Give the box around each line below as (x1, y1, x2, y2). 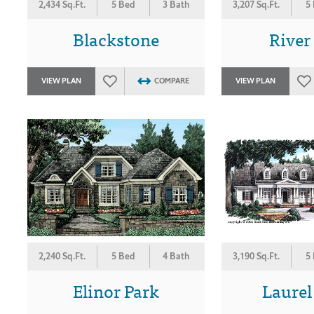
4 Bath (163, 250, 190, 263)
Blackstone (72, 24, 159, 53)
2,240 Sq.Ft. (39, 250, 86, 263)
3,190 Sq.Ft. (232, 250, 280, 263)
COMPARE (153, 75, 189, 86)
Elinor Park (72, 276, 159, 305)
